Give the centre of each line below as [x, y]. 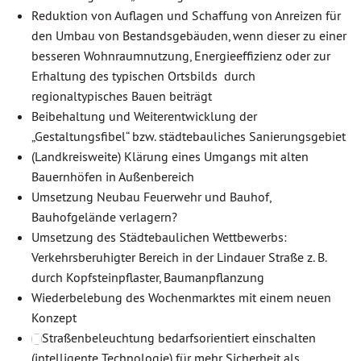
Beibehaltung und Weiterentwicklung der [144, 116]
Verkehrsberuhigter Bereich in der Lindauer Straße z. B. [179, 257]
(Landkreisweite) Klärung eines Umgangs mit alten [170, 156]
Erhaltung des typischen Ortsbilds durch [143, 76]
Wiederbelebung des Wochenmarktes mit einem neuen [181, 297]
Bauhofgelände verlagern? [104, 217]
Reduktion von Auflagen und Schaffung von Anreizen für [186, 15]
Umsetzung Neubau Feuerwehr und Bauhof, [151, 197]
